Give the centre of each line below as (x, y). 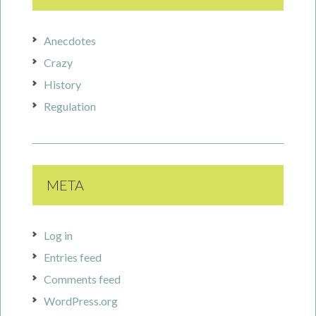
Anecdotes (70, 41)
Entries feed (73, 257)
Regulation (70, 106)
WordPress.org (81, 301)
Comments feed (82, 279)
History (62, 84)
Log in (58, 235)
